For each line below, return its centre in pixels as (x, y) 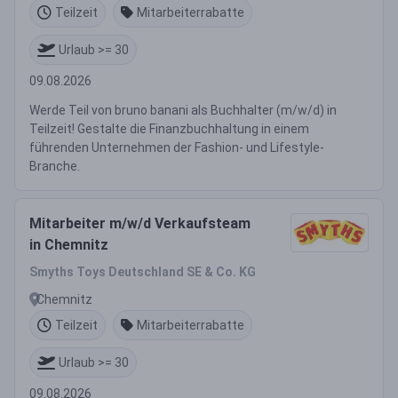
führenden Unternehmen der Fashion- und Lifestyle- (177, 147)
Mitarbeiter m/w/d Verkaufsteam (140, 223)
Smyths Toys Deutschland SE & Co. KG (143, 272)
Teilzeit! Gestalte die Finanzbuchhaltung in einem (169, 129)
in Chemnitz (69, 245)
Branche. (55, 166)
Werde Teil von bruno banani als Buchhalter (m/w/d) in (183, 110)
